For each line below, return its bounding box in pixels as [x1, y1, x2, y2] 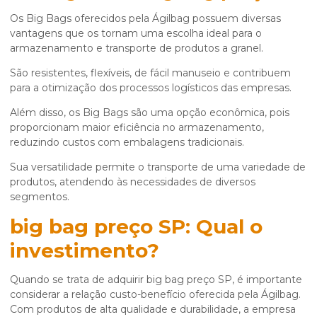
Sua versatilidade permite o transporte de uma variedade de [10, 161, 306, 174]
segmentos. [10, 190, 69, 204]
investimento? [10, 238, 159, 263]
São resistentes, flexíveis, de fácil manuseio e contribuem [10, 67, 291, 80]
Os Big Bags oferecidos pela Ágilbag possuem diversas [10, 12, 281, 25]
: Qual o [185, 214, 263, 239]
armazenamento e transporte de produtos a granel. [10, 42, 263, 55]
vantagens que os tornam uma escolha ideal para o [10, 27, 262, 40]
